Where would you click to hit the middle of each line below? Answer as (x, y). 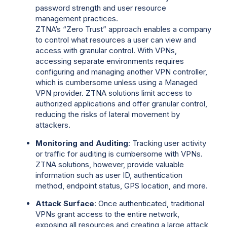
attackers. (53, 125)
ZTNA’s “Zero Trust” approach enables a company (123, 29)
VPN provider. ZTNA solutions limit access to (114, 93)
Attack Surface (65, 204)
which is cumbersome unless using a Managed (117, 83)
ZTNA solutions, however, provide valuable (110, 164)
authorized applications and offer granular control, (121, 104)
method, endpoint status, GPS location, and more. (122, 185)
